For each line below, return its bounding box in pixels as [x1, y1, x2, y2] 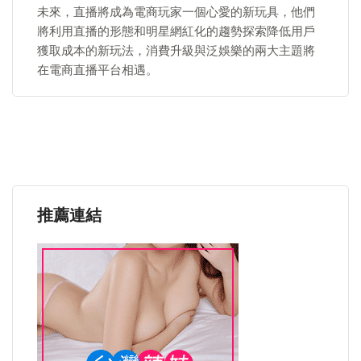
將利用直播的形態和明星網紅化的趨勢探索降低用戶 [37, 24, 315, 39]
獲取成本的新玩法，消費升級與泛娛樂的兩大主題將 [37, 44, 315, 58]
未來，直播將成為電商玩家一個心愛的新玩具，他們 [37, 5, 315, 19]
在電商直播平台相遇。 [37, 63, 158, 77]
